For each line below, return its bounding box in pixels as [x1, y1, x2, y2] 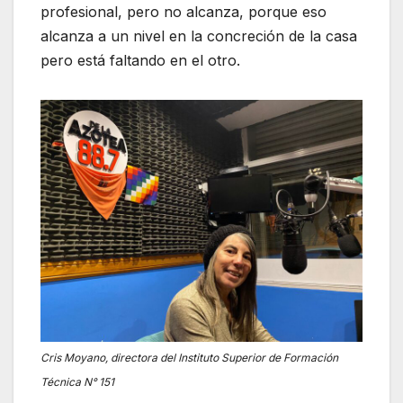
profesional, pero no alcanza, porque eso [40, 3, 327, 22]
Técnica [40, 375, 84, 390]
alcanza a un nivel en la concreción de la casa [40, 27, 357, 46]
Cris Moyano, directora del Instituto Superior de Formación [40, 351, 338, 365]
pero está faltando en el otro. [40, 51, 240, 70]
